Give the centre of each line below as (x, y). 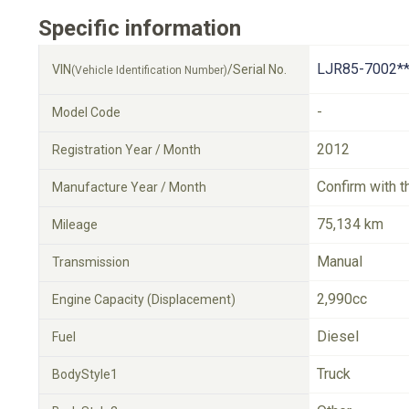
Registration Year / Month (126, 150)
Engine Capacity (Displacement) (144, 299)
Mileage (75, 225)
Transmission (91, 262)
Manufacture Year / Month (129, 187)
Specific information (140, 28)
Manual (340, 262)
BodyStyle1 (85, 374)
